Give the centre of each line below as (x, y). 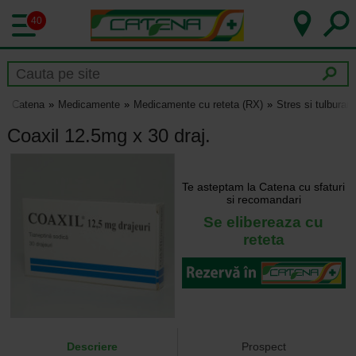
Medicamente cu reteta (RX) (198, 105)
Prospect (264, 347)
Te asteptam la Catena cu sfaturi (264, 186)
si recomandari (263, 199)
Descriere (92, 347)
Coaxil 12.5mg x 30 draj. (108, 135)
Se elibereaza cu (264, 222)
